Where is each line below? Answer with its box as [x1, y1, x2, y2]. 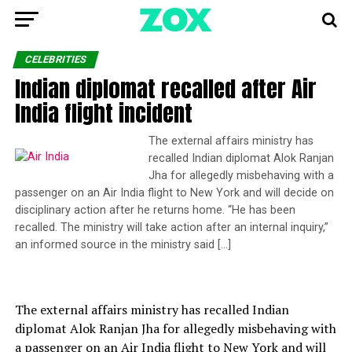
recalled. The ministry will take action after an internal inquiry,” [14, 221, 328, 234]
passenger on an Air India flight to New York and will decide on [14, 186, 334, 200]
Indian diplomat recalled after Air [14, 71, 317, 105]
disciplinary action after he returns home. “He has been [14, 203, 295, 217]
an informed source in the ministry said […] [14, 238, 231, 251]
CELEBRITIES [23, 53, 88, 65]
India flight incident [14, 96, 192, 130]
